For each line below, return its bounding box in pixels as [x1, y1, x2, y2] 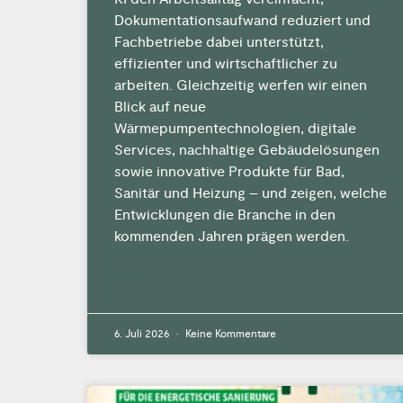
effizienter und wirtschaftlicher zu [114, 54, 337, 73]
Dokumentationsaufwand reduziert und [114, 11, 371, 30]
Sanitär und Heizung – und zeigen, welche [114, 184, 387, 202]
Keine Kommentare [183, 327, 276, 341]
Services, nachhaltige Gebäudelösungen [114, 140, 380, 159]
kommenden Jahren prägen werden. [114, 227, 349, 246]
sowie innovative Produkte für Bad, [114, 162, 345, 181]
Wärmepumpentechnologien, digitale [114, 119, 356, 138]
